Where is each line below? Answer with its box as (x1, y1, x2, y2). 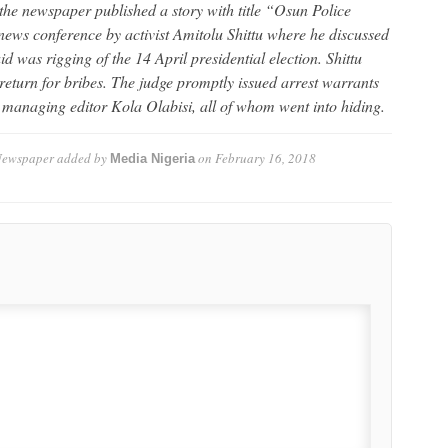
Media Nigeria (109, 150, 195, 166)
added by (53, 148, 110, 167)
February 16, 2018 (214, 148, 316, 167)
